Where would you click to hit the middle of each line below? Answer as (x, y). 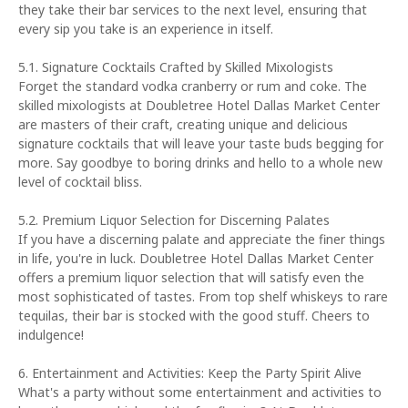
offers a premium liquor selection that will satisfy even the (191, 277)
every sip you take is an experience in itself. (146, 29)
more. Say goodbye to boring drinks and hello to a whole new (200, 163)
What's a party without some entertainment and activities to (200, 392)
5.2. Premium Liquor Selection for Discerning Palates (174, 220)
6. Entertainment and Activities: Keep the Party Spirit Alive (190, 373)
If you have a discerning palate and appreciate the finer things (202, 239)
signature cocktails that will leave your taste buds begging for (201, 143)
